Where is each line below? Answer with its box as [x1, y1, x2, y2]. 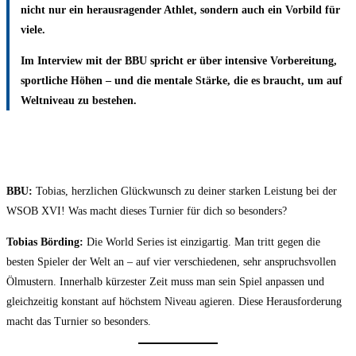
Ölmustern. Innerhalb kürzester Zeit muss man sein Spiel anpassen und [6, 275, 324, 288]
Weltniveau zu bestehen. [20, 95, 137, 107]
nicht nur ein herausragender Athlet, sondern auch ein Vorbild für [20, 4, 340, 17]
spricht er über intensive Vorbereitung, [146, 55, 337, 68]
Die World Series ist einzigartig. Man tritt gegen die [83, 235, 320, 248]
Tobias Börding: [6, 235, 83, 248]
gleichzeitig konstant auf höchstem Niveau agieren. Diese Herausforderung [6, 295, 342, 308]
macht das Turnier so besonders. [6, 315, 151, 327]
